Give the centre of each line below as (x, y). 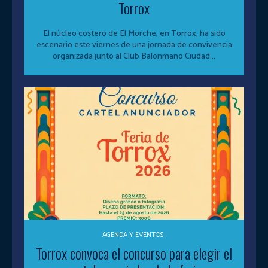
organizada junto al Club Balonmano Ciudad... (134, 57)
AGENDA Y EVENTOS (133, 235)
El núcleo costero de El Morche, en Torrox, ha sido (134, 34)
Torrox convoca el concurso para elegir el (134, 253)
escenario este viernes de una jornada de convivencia (134, 45)
